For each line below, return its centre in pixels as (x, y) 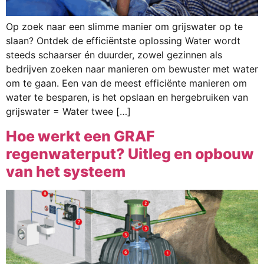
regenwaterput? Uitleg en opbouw (130, 154)
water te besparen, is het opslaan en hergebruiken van (127, 98)
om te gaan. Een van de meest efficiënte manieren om (126, 83)
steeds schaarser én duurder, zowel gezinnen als (114, 55)
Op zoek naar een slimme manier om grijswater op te (124, 27)
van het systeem (66, 171)
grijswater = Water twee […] (68, 112)
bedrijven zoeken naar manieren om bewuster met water (132, 69)
